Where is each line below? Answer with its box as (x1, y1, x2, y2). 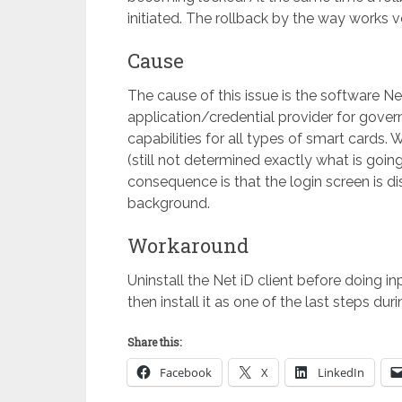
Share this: (127, 335, 181, 349)
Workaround (127, 232, 249, 258)
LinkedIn (318, 364, 364, 380)
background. (127, 195, 210, 212)
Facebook (160, 364, 212, 380)
